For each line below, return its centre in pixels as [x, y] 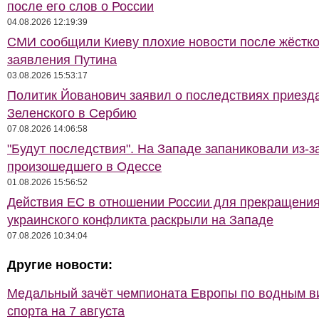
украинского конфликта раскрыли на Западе [140, 220]
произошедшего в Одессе [84, 167]
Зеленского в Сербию [72, 113]
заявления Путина [62, 60]
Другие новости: [60, 265]
